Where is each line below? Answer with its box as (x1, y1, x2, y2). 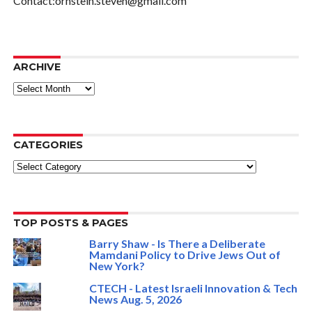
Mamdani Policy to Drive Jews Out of (88, 248, 281, 262)
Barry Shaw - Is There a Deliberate (88, 237, 265, 251)
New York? (88, 259, 145, 273)
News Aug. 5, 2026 (88, 292, 182, 306)
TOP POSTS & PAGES (13, 217, 128, 230)
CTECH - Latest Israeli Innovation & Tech (88, 281, 297, 295)
